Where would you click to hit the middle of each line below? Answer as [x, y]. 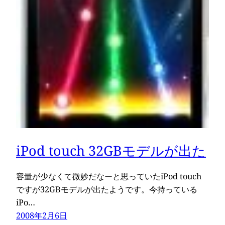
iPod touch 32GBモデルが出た [111, 151]
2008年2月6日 [42, 216]
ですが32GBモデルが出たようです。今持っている [107, 190]
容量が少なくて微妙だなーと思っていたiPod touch [109, 177]
